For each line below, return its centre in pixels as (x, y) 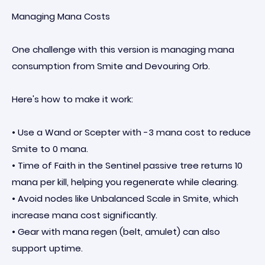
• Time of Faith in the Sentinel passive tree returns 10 (127, 165)
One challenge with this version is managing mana (123, 49)
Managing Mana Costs (61, 16)
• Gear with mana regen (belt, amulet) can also (116, 232)
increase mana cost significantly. (85, 215)
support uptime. (47, 248)
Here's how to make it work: (72, 99)
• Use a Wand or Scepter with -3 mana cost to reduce (131, 132)
